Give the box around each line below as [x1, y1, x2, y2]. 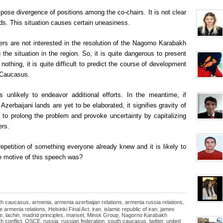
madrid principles [22, 212, 63, 218]
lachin [5, 212, 19, 218]
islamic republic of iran [104, 206, 157, 212]
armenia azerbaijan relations [54, 199, 122, 205]
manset [66, 212, 84, 218]
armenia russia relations [125, 199, 183, 205]
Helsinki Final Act [48, 206, 89, 212]
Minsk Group [87, 212, 118, 218]
